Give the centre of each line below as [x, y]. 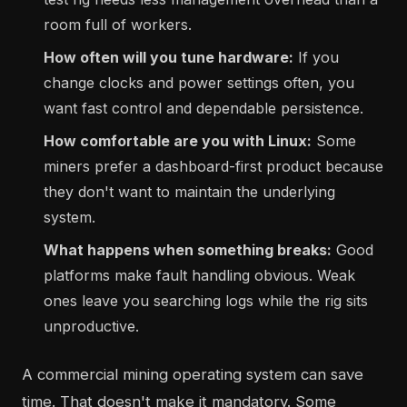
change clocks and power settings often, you [199, 83]
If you [316, 58]
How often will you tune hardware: [169, 58]
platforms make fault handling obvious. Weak [199, 276]
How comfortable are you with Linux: [178, 141]
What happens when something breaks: [188, 250]
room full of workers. [118, 25]
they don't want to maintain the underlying [189, 192]
